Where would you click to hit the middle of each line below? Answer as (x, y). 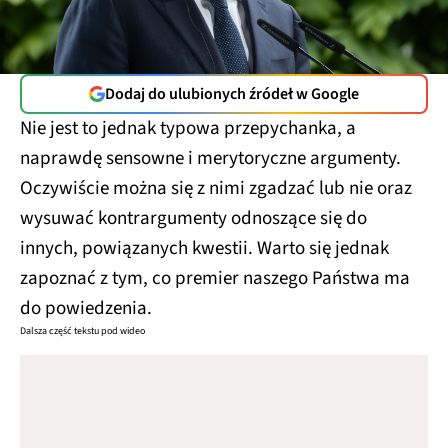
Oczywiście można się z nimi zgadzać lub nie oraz (216, 189)
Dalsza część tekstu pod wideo (82, 331)
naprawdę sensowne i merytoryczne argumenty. (210, 159)
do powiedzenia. (88, 309)
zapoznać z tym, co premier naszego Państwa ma (215, 279)
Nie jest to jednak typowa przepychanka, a (188, 129)
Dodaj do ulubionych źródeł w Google (232, 94)
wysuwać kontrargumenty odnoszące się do (193, 219)
